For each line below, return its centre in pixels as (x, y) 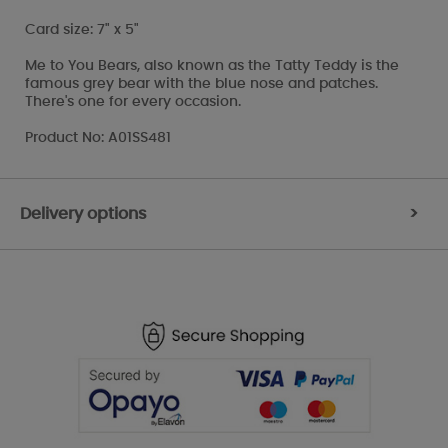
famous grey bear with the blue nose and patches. (201, 83)
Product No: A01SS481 (98, 137)
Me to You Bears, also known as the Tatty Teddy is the (212, 65)
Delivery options (83, 213)
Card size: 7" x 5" (82, 29)
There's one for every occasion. (133, 101)
